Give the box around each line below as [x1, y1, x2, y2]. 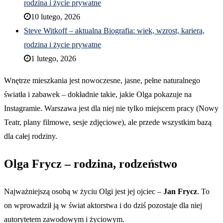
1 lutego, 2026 [31, 54, 76, 63]
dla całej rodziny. [4, 131, 57, 140]
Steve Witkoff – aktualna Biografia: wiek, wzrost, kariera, [24, 26, 205, 35]
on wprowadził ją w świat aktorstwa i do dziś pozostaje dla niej [4, 201, 202, 210]
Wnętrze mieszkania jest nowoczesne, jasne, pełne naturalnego [4, 76, 200, 85]
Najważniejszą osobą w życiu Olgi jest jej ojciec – [4, 187, 163, 196]
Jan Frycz [163, 187, 197, 196]
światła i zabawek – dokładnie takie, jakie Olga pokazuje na [4, 90, 192, 99]
